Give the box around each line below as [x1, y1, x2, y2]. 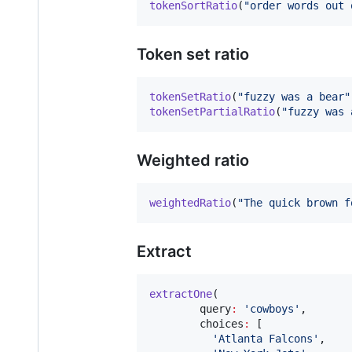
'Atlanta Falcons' [212, 332, 319, 345]
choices [149, 317, 244, 330]
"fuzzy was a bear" [237, 90, 350, 103]
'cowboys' [244, 302, 300, 315]
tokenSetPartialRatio [149, 104, 275, 118]
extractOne [149, 287, 212, 300]
